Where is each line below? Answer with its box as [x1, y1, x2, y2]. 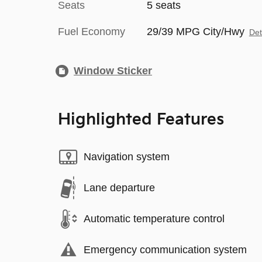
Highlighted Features [58, 110, 224, 129]
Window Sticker [74, 64, 152, 77]
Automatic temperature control [84, 213, 225, 225]
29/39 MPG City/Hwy [146, 25, 244, 37]
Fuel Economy [58, 25, 125, 37]
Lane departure [84, 182, 155, 194]
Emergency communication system [84, 244, 247, 256]
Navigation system [84, 151, 170, 163]
